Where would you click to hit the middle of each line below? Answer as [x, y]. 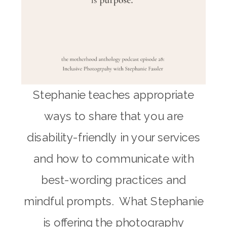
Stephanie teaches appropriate [113, 95]
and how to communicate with [113, 159]
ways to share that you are [113, 116]
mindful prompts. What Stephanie [113, 201]
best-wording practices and [113, 180]
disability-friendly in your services [113, 137]
